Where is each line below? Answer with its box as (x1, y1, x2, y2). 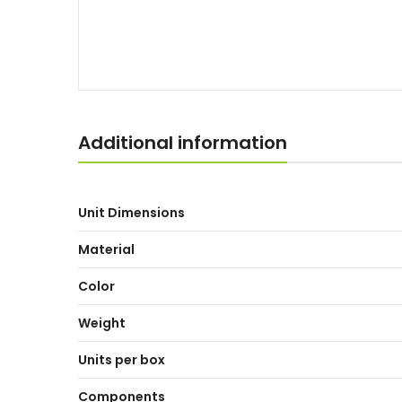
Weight (78, 313, 126, 332)
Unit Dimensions (78, 203, 185, 222)
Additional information (78, 129, 287, 155)
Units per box (78, 350, 165, 369)
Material (78, 240, 135, 258)
